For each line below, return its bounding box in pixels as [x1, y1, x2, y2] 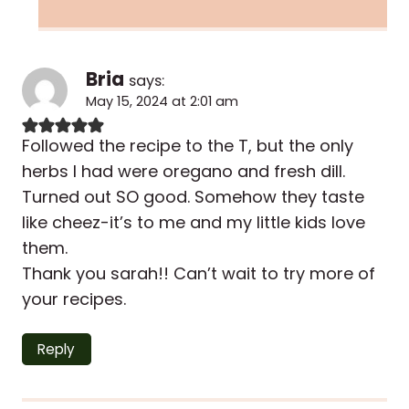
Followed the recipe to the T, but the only [22, 134, 353, 158]
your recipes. [22, 288, 126, 311]
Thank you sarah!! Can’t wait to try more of [22, 262, 375, 286]
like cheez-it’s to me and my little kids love [22, 211, 365, 235]
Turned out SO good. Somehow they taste [22, 185, 364, 209]
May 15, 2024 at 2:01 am [86, 92, 238, 111]
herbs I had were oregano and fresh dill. [22, 160, 345, 184]
